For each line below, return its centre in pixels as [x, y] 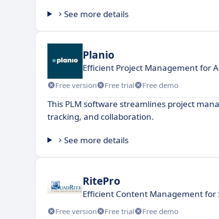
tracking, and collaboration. [101, 117]
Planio [99, 55]
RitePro [101, 181]
